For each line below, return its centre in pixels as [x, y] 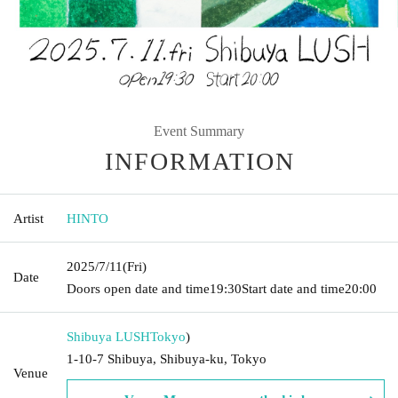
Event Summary [199, 131]
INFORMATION [200, 161]
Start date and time [293, 288]
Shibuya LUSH [108, 336]
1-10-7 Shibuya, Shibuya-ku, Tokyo [167, 358]
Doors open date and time [138, 288]
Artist [28, 218]
